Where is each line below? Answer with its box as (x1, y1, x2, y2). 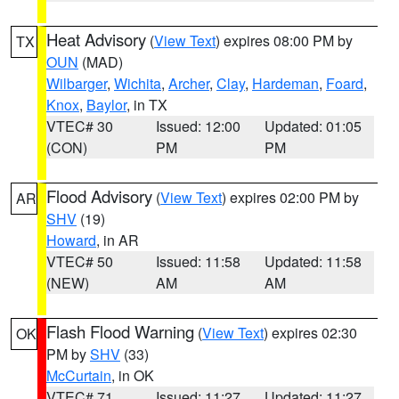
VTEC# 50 (46, 251, 113, 272)
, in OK (111, 365, 154, 386)
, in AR (96, 230, 139, 250)
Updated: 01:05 (265, 116, 362, 136)
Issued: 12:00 (155, 116, 240, 136)
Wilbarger (46, 73, 107, 94)
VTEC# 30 (46, 116, 113, 136)
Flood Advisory (46, 184, 152, 208)
